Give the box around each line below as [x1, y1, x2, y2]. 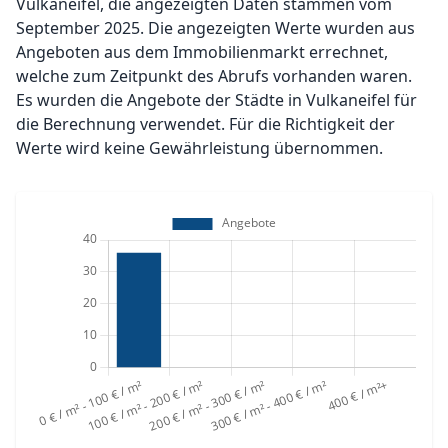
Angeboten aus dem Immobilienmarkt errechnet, [16, 41, 388, 63]
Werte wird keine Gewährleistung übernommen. [16, 137, 383, 159]
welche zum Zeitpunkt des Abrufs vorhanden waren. [16, 65, 412, 87]
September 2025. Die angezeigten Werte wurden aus [16, 17, 415, 39]
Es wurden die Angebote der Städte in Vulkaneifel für [16, 89, 417, 111]
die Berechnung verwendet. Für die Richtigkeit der [16, 113, 395, 135]
